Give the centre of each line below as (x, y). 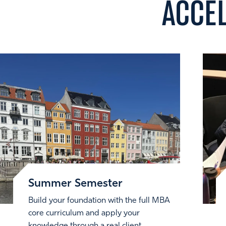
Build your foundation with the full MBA (99, 201)
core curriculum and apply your (84, 213)
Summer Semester (75, 184)
